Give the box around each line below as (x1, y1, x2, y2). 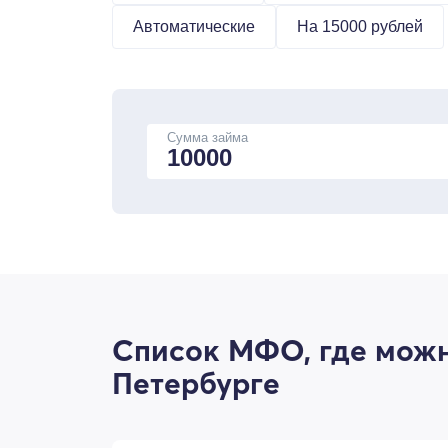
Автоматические (133, 18, 255, 35)
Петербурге (112, 365, 280, 402)
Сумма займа (167, 130, 248, 145)
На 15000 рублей (297, 18, 423, 35)
